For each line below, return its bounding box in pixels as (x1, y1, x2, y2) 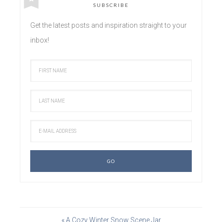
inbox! (30, 36, 49, 44)
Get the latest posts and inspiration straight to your (30, 21, 187, 29)
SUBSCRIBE (93, 1, 129, 8)
